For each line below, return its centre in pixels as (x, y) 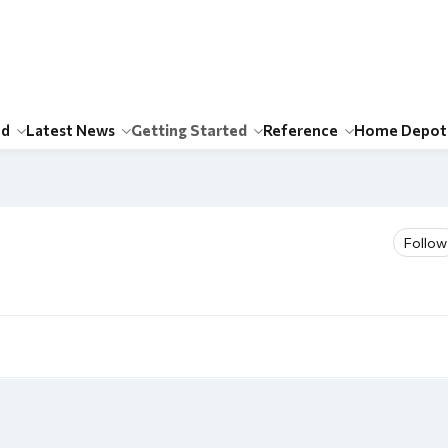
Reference (300, 130)
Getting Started (189, 130)
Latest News (70, 130)
